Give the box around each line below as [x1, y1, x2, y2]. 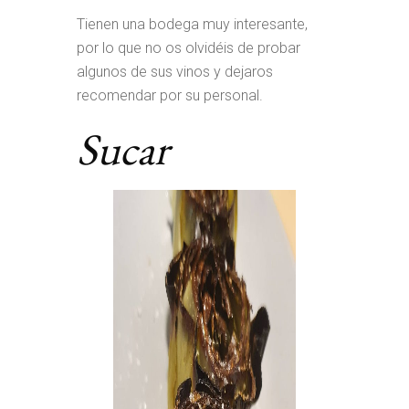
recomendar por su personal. [77, 87, 263, 104]
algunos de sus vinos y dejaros [77, 63, 273, 80]
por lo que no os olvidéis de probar [77, 39, 300, 57]
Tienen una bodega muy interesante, [77, 16, 308, 33]
